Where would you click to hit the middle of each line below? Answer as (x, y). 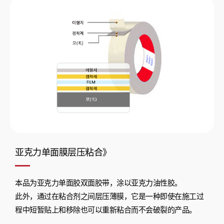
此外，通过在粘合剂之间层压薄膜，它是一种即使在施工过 (109, 197)
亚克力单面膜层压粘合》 (63, 153)
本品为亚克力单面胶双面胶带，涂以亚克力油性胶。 (98, 183)
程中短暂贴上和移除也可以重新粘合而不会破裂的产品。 (106, 210)
